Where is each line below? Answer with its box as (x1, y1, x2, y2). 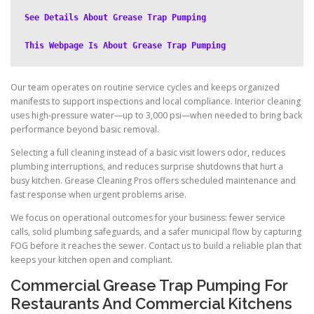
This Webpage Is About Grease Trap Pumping (25, 41, 226, 50)
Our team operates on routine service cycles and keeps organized (11, 81, 280, 93)
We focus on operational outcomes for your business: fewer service (11, 212, 285, 224)
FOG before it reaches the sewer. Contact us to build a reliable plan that (11, 240, 301, 252)
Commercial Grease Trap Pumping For (11, 276, 288, 295)
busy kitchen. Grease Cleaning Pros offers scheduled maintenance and (11, 175, 296, 187)
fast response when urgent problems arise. (11, 189, 186, 201)
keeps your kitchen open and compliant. (11, 254, 172, 266)
